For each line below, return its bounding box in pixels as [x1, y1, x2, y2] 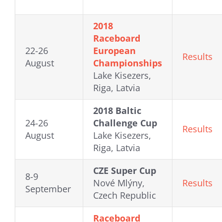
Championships [93, 57, 162, 69]
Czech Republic [93, 189, 156, 202]
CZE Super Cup [93, 165, 156, 177]
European [93, 45, 136, 57]
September [25, 183, 71, 195]
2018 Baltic [93, 105, 141, 117]
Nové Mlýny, [93, 177, 145, 189]
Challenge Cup [93, 117, 157, 129]
